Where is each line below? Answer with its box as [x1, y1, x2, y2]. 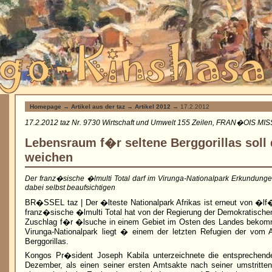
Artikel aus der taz [71, 103, 125, 110]
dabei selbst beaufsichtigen [25, 183, 115, 191]
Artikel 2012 [135, 103, 171, 110]
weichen [25, 151, 73, 164]
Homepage [30, 103, 61, 110]
